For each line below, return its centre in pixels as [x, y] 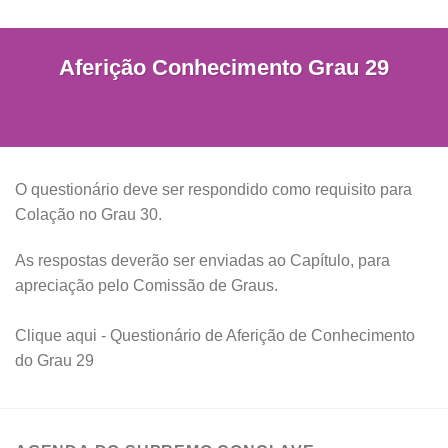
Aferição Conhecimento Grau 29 [224, 67]
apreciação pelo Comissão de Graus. [146, 285]
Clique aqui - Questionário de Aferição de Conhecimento [215, 336]
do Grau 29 [54, 361]
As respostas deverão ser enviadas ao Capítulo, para [202, 260]
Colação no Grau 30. [88, 214]
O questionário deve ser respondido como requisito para [213, 189]
